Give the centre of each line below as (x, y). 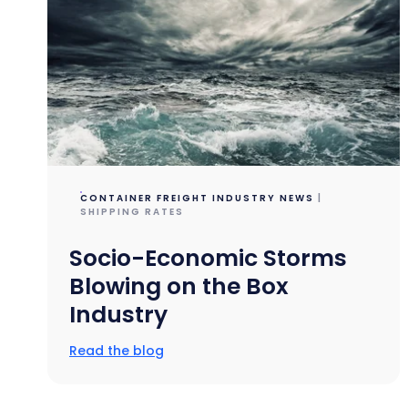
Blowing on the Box (179, 286)
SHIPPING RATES (133, 211)
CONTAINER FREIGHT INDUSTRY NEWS (198, 198)
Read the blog (117, 350)
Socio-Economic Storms (209, 258)
